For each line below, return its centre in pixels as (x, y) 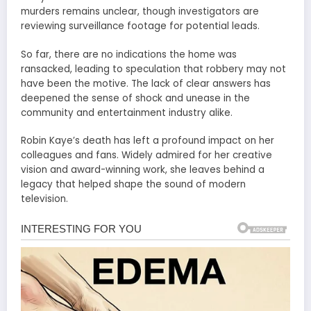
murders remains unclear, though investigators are (140, 12)
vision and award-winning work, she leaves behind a (143, 169)
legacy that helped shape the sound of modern (133, 184)
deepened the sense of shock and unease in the (135, 98)
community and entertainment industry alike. (127, 112)
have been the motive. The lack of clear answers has (146, 83)
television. (44, 199)
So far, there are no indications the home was (129, 54)
